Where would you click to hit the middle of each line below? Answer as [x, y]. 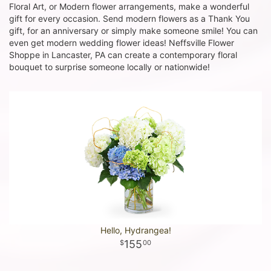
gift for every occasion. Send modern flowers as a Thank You [129, 18]
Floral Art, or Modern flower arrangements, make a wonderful [129, 6]
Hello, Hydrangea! [135, 230]
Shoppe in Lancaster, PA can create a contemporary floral [123, 55]
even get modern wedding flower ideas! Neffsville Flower [122, 43]
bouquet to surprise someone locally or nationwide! [109, 67]
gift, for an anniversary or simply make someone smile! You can [133, 31]
